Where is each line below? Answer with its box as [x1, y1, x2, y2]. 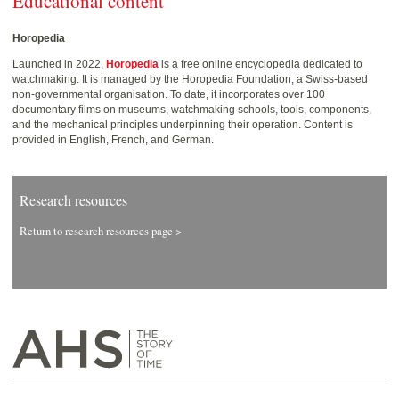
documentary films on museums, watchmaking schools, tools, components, [12, 103, 371, 117]
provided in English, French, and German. [12, 134, 214, 147]
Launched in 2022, [12, 58, 106, 71]
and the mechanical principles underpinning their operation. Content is [12, 118, 353, 132]
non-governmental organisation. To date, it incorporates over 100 [12, 88, 325, 102]
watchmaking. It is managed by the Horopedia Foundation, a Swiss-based [12, 73, 368, 86]
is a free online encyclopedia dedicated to [159, 58, 362, 71]
